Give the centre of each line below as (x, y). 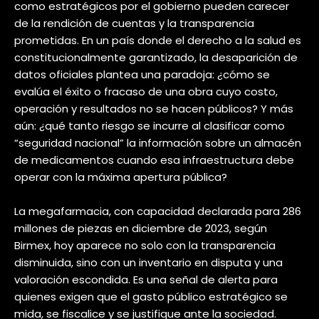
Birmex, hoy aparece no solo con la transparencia (145, 245)
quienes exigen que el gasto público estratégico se (151, 297)
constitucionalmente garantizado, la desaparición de (156, 57)
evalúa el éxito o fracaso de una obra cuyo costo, (146, 91)
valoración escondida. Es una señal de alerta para (146, 279)
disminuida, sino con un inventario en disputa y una (148, 262)
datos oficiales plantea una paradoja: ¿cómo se (142, 74)
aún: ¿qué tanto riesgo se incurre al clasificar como (150, 126)
